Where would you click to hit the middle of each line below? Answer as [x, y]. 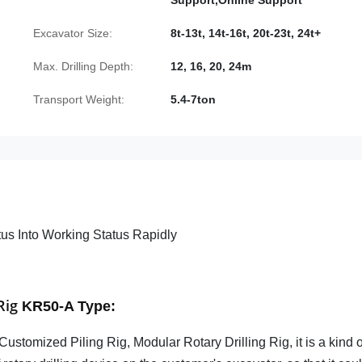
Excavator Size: [73, 33]
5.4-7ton [193, 99]
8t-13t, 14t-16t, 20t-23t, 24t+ [246, 33]
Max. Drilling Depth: [83, 66]
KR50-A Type [66, 306]
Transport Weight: [79, 99]
